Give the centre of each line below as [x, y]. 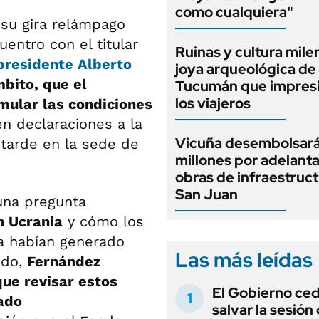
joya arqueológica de [246, 69]
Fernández [64, 261]
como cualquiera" [234, 12]
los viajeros [213, 103]
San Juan [206, 194]
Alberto [105, 64]
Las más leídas [244, 260]
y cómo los [103, 221]
